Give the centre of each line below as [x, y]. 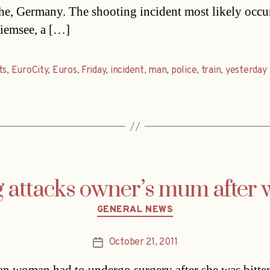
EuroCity [30, 71]
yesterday [246, 71]
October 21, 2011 [143, 242]
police [184, 71]
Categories [161, 205]
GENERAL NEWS [135, 210]
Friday [94, 71]
